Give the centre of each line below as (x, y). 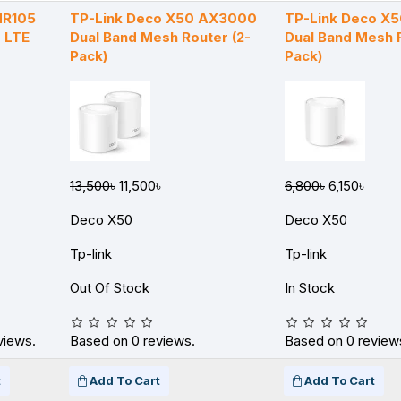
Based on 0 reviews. (132, 341)
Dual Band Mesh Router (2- (160, 37)
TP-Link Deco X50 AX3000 (163, 18)
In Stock (310, 288)
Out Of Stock (110, 288)
